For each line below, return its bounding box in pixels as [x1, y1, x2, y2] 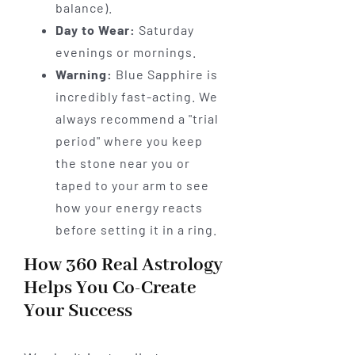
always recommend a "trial [55, 111, 219, 127]
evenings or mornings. [55, 44, 197, 60]
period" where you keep [55, 133, 203, 149]
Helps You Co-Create [23, 277, 197, 300]
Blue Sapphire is [112, 67, 218, 82]
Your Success [23, 300, 132, 323]
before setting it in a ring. [55, 222, 217, 238]
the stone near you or [55, 155, 190, 171]
